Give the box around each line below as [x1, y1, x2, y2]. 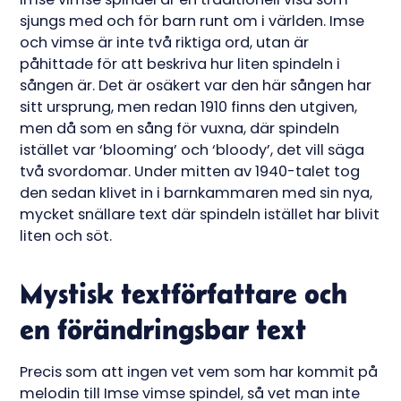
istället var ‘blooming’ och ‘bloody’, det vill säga [20, 140, 365, 161]
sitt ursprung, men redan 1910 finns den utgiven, [20, 97, 358, 118]
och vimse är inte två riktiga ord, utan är [20, 32, 310, 54]
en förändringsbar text [20, 312, 307, 346]
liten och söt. [20, 226, 113, 247]
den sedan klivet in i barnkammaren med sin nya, [20, 183, 373, 204]
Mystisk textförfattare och [20, 277, 348, 311]
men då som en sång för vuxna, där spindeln [20, 118, 340, 140]
